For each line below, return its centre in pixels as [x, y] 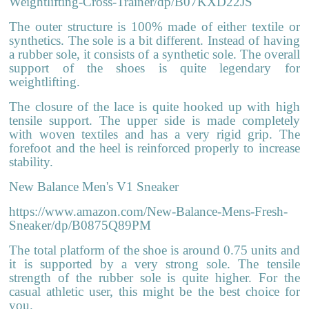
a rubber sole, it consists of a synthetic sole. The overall [154, 54]
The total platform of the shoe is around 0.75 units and [154, 250]
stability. [31, 161]
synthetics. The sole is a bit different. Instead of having [154, 40]
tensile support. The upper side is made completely [154, 120]
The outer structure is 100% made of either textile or [154, 26]
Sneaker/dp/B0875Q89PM [80, 225]
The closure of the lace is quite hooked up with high [154, 106]
